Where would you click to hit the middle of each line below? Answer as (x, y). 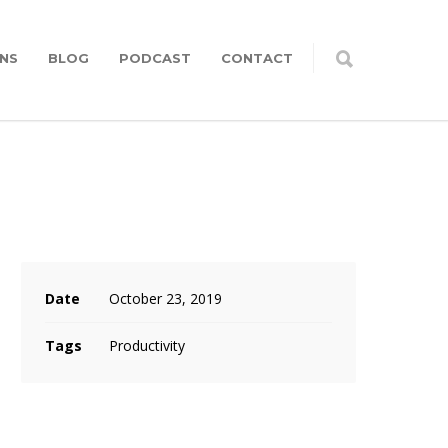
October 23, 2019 (165, 298)
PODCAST (155, 58)
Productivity (147, 345)
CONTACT (257, 58)
